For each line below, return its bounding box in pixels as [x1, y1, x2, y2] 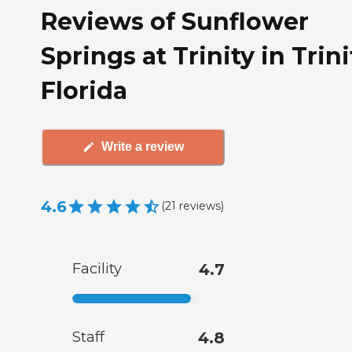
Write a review [101, 140, 184, 154]
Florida [41, 75, 127, 105]
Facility [72, 259, 122, 277]
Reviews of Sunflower [41, 6, 309, 36]
